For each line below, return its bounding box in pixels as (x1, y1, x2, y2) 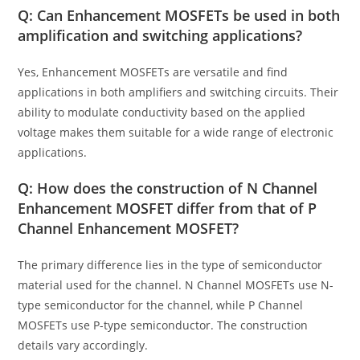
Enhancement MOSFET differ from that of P (18, 198, 317, 219)
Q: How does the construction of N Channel (18, 178, 318, 198)
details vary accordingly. (18, 337, 149, 354)
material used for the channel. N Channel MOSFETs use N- (18, 277, 334, 293)
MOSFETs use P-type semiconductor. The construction (18, 317, 309, 333)
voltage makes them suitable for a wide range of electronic (18, 125, 334, 141)
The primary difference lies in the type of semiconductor (18, 257, 323, 273)
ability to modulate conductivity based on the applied (18, 104, 306, 121)
